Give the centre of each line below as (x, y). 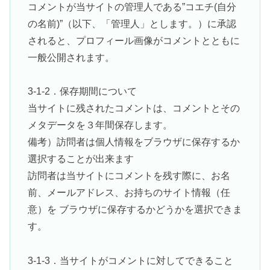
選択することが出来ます (80, 159)
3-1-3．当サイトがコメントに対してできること (130, 261)
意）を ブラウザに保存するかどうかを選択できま (135, 210)
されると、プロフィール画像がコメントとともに (133, 40)
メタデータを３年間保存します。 (100, 125)
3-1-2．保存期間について (82, 92)
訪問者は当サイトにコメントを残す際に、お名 (129, 176)
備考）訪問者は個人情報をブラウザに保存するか (133, 142)
